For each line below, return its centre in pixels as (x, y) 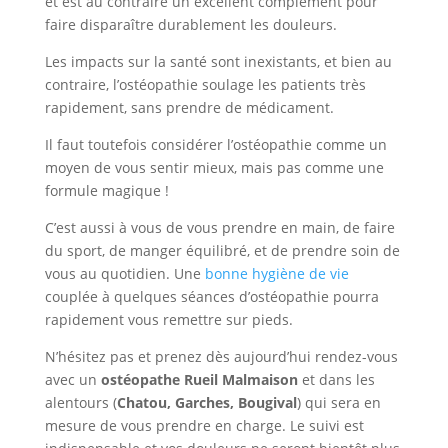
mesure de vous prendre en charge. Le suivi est (204, 425)
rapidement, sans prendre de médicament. (189, 107)
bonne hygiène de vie (276, 273)
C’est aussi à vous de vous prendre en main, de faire (219, 227)
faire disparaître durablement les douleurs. (190, 24)
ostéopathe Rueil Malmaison (201, 379)
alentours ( (80, 402)
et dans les (338, 379)
